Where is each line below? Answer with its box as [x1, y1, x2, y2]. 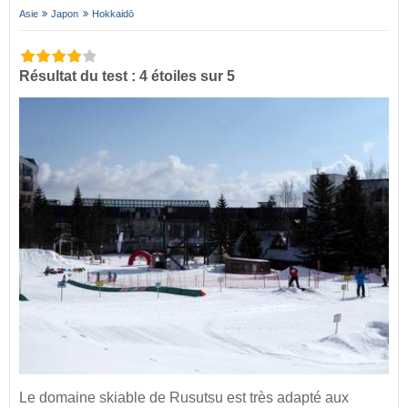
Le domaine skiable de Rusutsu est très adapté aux [19, 390, 349, 406]
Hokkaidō [91, 7, 134, 19]
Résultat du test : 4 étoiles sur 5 [19, 67, 235, 84]
